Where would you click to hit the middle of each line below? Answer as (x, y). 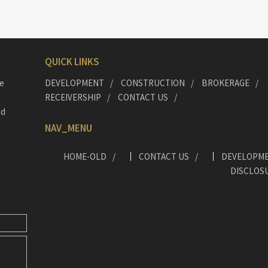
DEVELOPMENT (74, 83)
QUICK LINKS (72, 62)
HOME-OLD (85, 157)
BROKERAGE (225, 83)
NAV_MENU (68, 128)
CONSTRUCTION (153, 83)
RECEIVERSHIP (73, 98)
